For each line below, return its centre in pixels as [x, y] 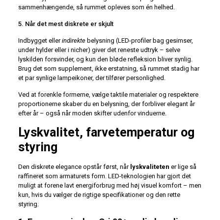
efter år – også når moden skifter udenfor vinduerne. [92, 113]
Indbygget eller [40, 41]
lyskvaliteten [150, 167]
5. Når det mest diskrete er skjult [66, 24]
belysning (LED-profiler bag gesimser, [139, 41]
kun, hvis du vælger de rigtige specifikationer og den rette [99, 195]
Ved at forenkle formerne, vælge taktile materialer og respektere [108, 95]
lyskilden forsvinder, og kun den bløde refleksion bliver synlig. [105, 59]
